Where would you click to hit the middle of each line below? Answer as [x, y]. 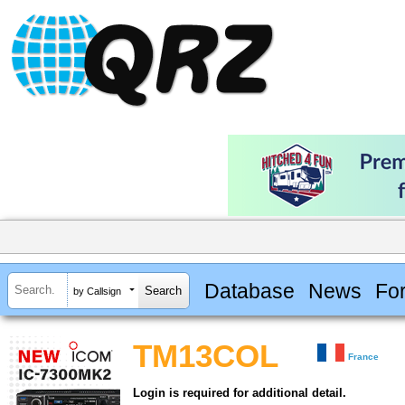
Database [249, 291]
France [364, 357]
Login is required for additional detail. [240, 393]
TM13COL [206, 357]
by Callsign [97, 291]
